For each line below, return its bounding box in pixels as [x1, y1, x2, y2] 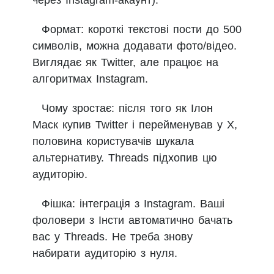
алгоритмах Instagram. [32, 72, 148, 85]
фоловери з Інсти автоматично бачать [32, 213, 232, 226]
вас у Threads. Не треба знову [32, 230, 193, 243]
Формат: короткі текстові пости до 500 [42, 23, 242, 35]
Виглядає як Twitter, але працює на [32, 56, 218, 68]
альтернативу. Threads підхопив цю [32, 151, 217, 164]
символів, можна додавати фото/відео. [32, 39, 237, 52]
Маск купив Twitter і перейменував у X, [32, 118, 237, 131]
